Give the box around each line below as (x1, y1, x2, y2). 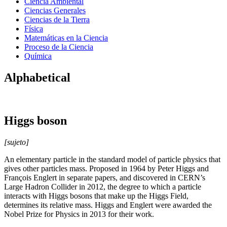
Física (24, 24, 43, 33)
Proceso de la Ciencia (24, 43, 93, 51)
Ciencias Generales (24, 6, 86, 15)
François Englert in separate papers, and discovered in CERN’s (4, 173, 205, 182)
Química (24, 52, 52, 60)
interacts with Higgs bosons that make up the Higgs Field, (4, 191, 188, 200)
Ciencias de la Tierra (24, 15, 90, 24)
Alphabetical (4, 70, 70, 84)
